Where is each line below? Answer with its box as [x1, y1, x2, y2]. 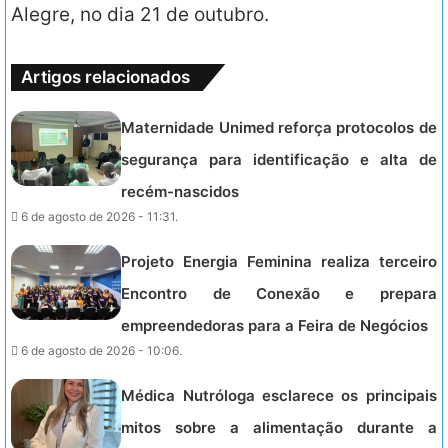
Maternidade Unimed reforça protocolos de [121, 118, 437, 138]
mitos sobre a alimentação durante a [121, 418, 437, 438]
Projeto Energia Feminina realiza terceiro [121, 252, 437, 272]
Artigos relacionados [21, 67, 190, 88]
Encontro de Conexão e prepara [121, 284, 437, 304]
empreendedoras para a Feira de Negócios [121, 316, 429, 336]
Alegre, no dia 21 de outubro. [11, 3, 269, 27]
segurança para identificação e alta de [121, 150, 437, 170]
